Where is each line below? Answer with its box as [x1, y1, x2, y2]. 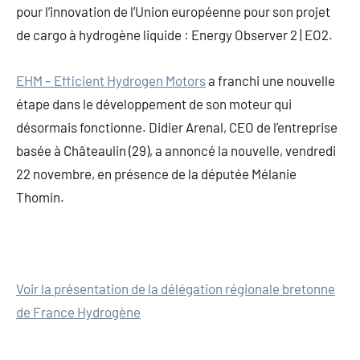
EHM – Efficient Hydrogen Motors [16, 72, 206, 89]
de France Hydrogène [16, 304, 141, 321]
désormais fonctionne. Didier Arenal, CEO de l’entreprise [16, 119, 337, 136]
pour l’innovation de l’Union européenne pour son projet [16, 3, 330, 20]
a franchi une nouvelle [206, 72, 335, 89]
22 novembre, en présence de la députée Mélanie [16, 166, 297, 182]
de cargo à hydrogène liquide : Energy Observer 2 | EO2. [16, 27, 333, 43]
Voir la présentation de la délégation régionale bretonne [16, 280, 335, 297]
